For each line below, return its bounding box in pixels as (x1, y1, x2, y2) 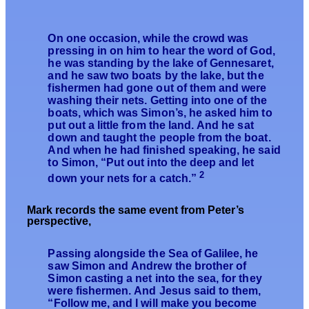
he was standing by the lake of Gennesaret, (48, 57, 274, 69)
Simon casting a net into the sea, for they (48, 272, 262, 284)
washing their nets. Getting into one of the (48, 94, 267, 106)
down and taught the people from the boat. (48, 131, 271, 143)
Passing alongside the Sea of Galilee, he (48, 247, 259, 259)
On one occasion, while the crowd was (48, 32, 249, 44)
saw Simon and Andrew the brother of (48, 259, 247, 272)
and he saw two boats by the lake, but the (48, 69, 264, 81)
